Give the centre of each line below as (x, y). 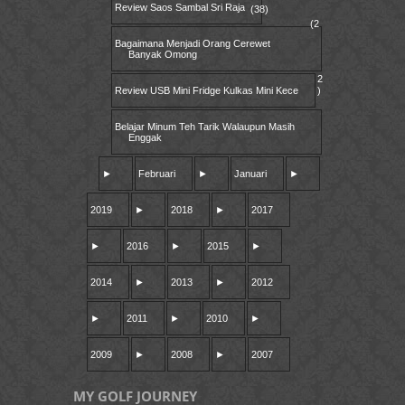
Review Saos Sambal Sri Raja (180, 8)
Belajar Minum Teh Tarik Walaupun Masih (205, 127)
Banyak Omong (163, 55)
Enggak (146, 138)
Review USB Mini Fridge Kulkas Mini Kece (207, 91)
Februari (157, 174)
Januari (251, 174)
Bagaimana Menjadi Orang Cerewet (193, 44)
